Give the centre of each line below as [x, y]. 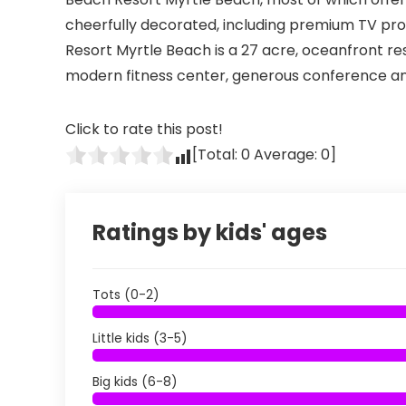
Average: [285, 155]
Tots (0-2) [126, 295]
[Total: [217, 155]
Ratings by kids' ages [210, 232]
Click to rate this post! [144, 129]
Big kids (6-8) [135, 382]
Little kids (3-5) [140, 338]
